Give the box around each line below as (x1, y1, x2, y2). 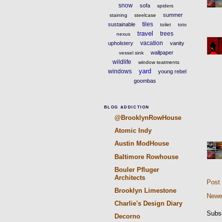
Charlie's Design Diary (114, 200, 182, 208)
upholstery (108, 40, 133, 46)
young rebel (158, 68, 187, 74)
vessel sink (118, 50, 144, 55)
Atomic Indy (114, 127, 152, 135)
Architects (114, 173, 145, 181)
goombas (133, 77, 156, 84)
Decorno (114, 213, 140, 221)
